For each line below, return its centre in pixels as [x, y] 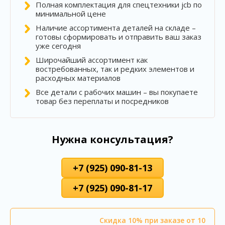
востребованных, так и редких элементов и [115, 69]
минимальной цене [71, 13]
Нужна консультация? [113, 139]
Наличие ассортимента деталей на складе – [116, 27]
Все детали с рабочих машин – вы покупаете [117, 92]
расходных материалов [78, 78]
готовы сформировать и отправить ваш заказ [119, 36]
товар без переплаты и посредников [102, 101]
